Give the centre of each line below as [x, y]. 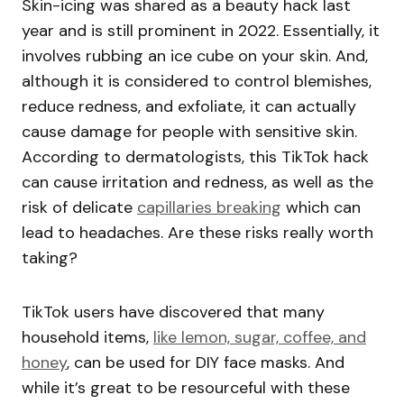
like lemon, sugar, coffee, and [260, 338]
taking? [50, 258]
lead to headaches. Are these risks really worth [197, 233]
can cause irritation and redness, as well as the [197, 183]
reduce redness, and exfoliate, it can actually [189, 107]
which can [321, 208]
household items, [87, 338]
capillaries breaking [209, 208]
